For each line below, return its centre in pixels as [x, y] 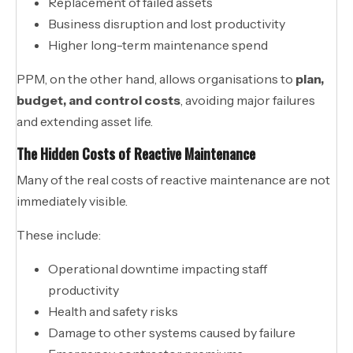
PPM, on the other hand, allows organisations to [156, 78]
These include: [59, 234]
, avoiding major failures [248, 100]
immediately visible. [72, 201]
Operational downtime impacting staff [158, 268]
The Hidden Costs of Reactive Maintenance [136, 153]
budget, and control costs [98, 100]
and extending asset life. [85, 121]
